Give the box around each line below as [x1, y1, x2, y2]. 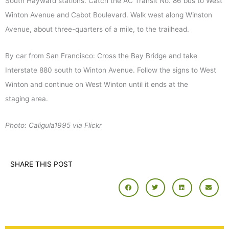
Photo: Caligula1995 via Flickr [5, 121, 104, 129]
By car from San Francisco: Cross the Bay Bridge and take [5, 52, 197, 60]
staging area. [5, 95, 48, 103]
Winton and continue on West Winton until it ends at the [5, 80, 188, 88]
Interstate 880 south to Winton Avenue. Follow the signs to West [5, 66, 216, 74]
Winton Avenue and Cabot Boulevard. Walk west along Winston [5, 11, 212, 19]
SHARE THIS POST [10, 159, 73, 168]
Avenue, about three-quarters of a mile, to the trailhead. [5, 25, 189, 34]
